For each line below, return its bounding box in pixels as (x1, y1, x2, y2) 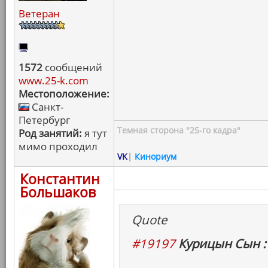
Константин (20, 169, 100, 188)
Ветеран (19, 7, 60, 20)
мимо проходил (19, 139, 98, 153)
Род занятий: (19, 126, 82, 140)
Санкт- (29, 100, 63, 114)
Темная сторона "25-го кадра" (117, 124, 240, 136)
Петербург (19, 113, 70, 127)
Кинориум (135, 151, 176, 162)
